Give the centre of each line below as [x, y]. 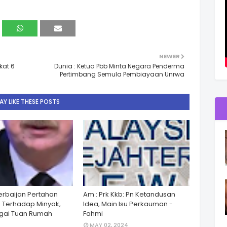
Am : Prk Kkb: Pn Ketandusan [129, 194]
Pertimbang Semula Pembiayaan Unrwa [122, 74]
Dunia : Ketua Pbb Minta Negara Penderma [119, 66]
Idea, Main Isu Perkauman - [128, 204]
